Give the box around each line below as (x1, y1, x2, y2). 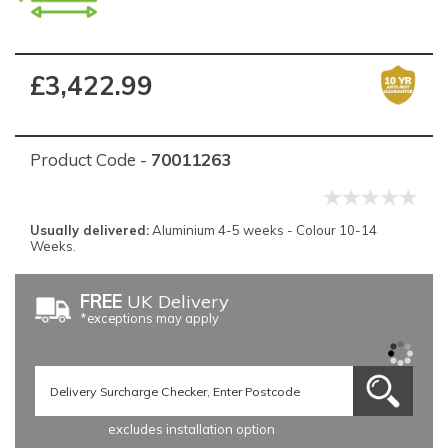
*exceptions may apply (80, 310, 219, 327)
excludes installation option (108, 421, 275, 438)
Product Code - (30, 149, 151, 171)
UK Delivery (122, 290, 229, 314)
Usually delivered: (30, 221, 149, 238)
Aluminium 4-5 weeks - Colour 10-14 (149, 221, 377, 238)
